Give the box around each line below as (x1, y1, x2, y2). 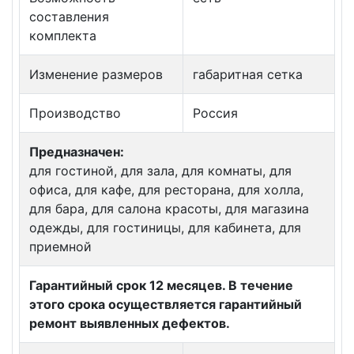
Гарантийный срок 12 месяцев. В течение (29, 277, 293, 294)
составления (29, 9, 109, 25)
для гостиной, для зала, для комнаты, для (29, 163, 292, 179)
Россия (193, 105, 238, 122)
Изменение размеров (29, 66, 163, 83)
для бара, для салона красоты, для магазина (29, 201, 309, 217)
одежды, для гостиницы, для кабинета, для (29, 220, 301, 236)
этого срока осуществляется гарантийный (29, 296, 302, 313)
